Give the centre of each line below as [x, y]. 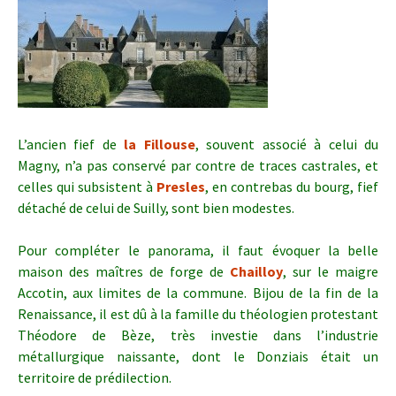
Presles [181, 187]
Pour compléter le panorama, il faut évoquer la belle [198, 250]
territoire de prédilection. [95, 377]
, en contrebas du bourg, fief [292, 187]
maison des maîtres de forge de [124, 271]
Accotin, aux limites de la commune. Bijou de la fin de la [198, 293]
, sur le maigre [331, 271]
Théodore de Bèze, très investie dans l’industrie [198, 335]
